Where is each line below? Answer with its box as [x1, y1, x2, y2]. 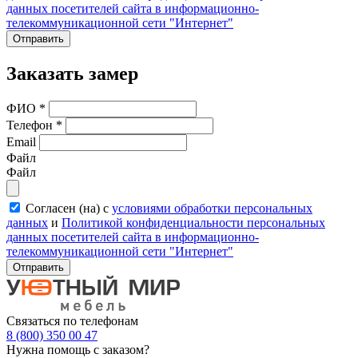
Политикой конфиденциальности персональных [62, 216, 325, 230]
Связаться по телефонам [6, 314, 138, 328]
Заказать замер [6, 63, 138, 85]
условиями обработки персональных [112, 201, 312, 216]
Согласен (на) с [26, 201, 112, 216]
